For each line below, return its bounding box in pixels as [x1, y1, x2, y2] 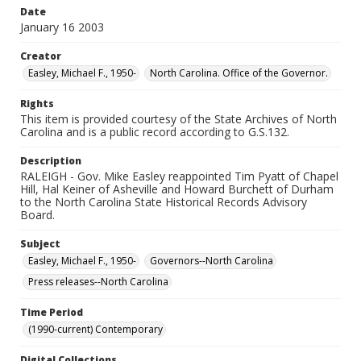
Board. [20, 207, 55, 222]
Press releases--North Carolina [28, 275, 168, 288]
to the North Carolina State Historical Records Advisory [20, 194, 307, 210]
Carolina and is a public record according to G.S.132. [20, 124, 289, 139]
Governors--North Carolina [150, 254, 273, 268]
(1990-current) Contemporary [28, 322, 163, 336]
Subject [20, 237, 60, 251]
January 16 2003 [20, 19, 104, 35]
